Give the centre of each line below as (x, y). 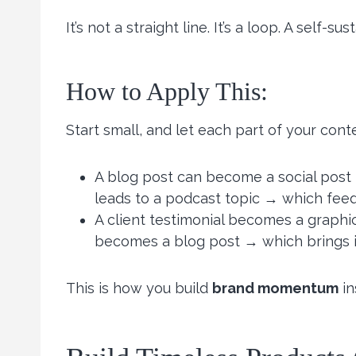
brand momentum (275, 288)
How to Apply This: (167, 92)
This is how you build (139, 288)
